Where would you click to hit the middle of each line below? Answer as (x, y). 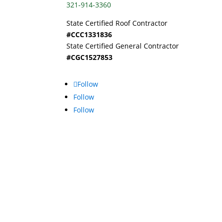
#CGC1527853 (90, 57)
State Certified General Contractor (123, 46)
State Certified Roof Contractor (117, 23)
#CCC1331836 (89, 35)
